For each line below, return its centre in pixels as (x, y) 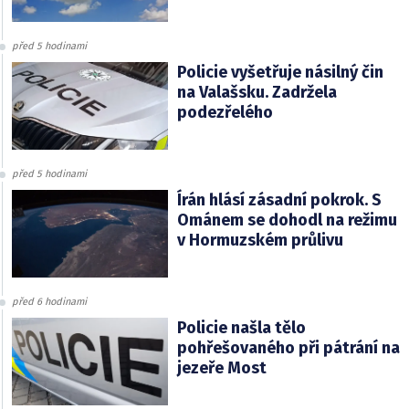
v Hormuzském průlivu (260, 240)
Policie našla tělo (241, 327)
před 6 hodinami (49, 301)
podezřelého (225, 112)
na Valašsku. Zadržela (257, 92)
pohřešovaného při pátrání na (288, 347)
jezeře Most (221, 367)
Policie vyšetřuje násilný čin (280, 72)
